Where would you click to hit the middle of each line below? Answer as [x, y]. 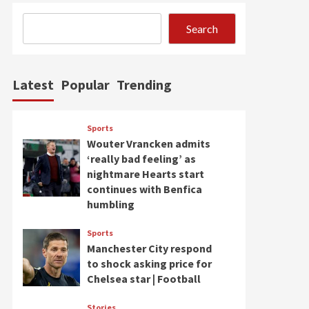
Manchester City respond [149, 248]
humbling [110, 204]
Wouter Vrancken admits [148, 143]
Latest [33, 84]
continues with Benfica [144, 189]
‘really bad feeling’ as [141, 159]
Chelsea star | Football [143, 279]
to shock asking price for [149, 263]
